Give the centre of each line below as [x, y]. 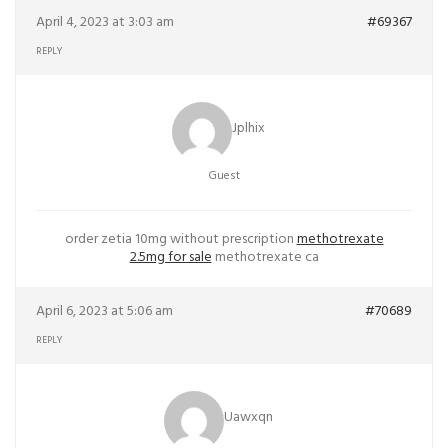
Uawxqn [248, 418]
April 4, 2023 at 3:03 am [105, 22]
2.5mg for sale [170, 257]
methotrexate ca [265, 257]
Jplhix [248, 129]
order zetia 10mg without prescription [180, 239]
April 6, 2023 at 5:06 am [104, 311]
